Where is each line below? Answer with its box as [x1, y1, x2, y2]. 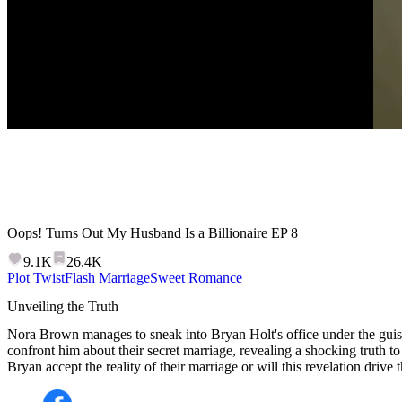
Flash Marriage [65, 270, 150, 286]
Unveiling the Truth [7, 298, 118, 314]
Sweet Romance [150, 270, 242, 286]
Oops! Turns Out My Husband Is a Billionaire [7, 224, 267, 240]
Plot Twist [7, 270, 65, 286]
